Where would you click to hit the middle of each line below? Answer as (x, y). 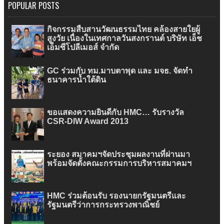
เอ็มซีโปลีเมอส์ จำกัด (83, 47)
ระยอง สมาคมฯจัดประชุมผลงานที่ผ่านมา (118, 154)
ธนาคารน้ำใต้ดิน (76, 80)
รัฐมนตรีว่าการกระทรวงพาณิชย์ (103, 204)
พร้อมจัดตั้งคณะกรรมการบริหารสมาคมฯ (119, 163)
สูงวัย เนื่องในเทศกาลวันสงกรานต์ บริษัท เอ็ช (124, 38)
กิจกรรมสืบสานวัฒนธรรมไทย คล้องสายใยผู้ (123, 29)
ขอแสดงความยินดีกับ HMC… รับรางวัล (115, 112)
